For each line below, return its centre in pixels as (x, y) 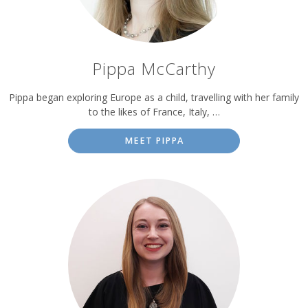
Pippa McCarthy (154, 69)
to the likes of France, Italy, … (154, 112)
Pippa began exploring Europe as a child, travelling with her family (154, 98)
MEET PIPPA (154, 141)
